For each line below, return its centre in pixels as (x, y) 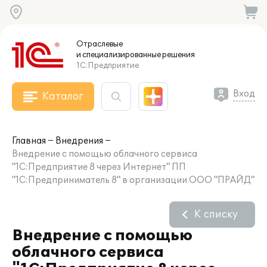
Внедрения (79, 141)
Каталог (63, 97)
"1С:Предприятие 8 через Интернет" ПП (99, 167)
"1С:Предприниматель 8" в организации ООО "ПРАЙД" (133, 180)
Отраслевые (100, 44)
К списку (216, 215)
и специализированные (119, 55)
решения (178, 55)
